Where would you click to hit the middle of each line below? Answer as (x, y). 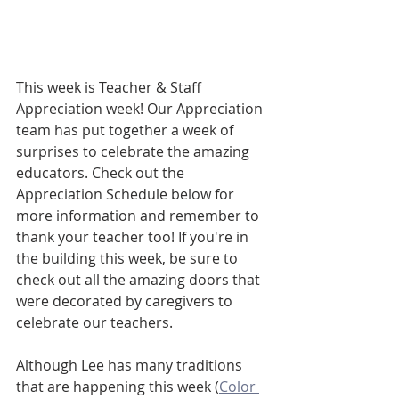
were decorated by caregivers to (126, 301)
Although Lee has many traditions (131, 365)
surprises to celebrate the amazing (134, 151)
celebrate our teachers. (96, 322)
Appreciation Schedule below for (127, 194)
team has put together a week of (126, 130)
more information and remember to (139, 216)
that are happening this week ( (118, 387)
